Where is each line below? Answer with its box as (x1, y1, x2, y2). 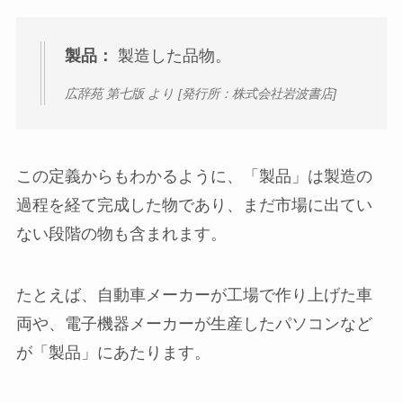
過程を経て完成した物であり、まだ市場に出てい (15, 195, 372, 214)
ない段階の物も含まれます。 (15, 224, 227, 243)
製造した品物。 (112, 46, 231, 65)
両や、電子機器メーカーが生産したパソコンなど (15, 314, 372, 333)
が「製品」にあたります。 (15, 343, 210, 362)
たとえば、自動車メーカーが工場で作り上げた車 (15, 285, 372, 304)
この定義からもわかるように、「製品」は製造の (15, 166, 372, 185)
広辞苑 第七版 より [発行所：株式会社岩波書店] (64, 86, 336, 102)
